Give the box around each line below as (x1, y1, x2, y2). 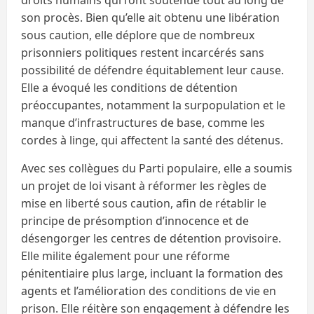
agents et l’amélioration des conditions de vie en (21, 282, 276, 299)
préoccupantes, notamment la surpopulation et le (21, 97, 285, 113)
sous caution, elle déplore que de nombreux (21, 27, 254, 43)
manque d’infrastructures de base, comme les (21, 114, 265, 130)
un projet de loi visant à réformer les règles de (21, 177, 266, 193)
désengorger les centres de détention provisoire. (21, 230, 281, 246)
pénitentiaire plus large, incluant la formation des (21, 265, 283, 281)
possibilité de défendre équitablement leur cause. (21, 62, 284, 78)
